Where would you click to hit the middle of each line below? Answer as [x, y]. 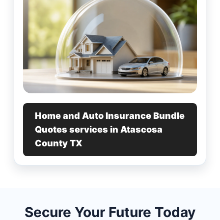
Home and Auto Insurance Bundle [110, 116]
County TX [59, 143]
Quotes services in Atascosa [99, 130]
